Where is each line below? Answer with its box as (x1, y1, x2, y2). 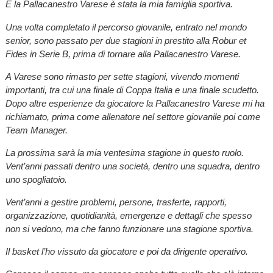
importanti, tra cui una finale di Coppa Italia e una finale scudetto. (5, 84, 259, 95)
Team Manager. (5, 124, 68, 135)
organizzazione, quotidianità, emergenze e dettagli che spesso (5, 210, 252, 221)
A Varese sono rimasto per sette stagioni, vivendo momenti (5, 71, 239, 82)
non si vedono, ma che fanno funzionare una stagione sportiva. (5, 224, 253, 235)
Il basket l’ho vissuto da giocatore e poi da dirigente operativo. (5, 246, 248, 257)
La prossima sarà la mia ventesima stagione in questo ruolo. (5, 147, 244, 158)
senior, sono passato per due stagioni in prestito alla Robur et (5, 35, 246, 46)
